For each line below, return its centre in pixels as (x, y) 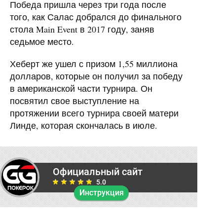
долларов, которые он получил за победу (96, 76)
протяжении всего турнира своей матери (94, 113)
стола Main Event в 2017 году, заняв (82, 29)
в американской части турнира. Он (81, 88)
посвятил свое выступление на (74, 100)
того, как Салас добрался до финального (96, 17)
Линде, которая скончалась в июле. (84, 125)
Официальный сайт (98, 171)
